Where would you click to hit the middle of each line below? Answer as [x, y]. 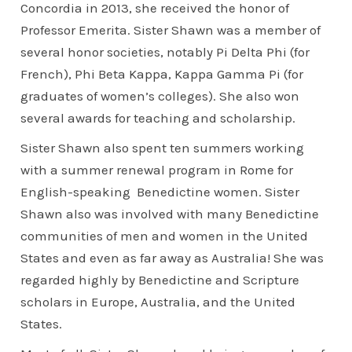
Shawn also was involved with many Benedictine [170, 213]
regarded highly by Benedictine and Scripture [160, 279]
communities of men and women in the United [165, 235]
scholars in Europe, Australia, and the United [158, 301]
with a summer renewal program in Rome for [157, 169]
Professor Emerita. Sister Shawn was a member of [171, 29]
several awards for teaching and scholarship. [158, 117]
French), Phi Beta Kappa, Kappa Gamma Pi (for [162, 73]
